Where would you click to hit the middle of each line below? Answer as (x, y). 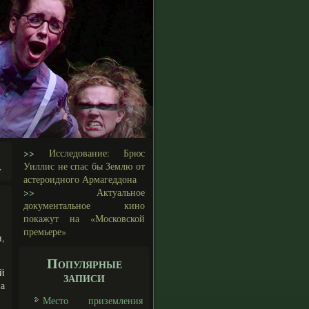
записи (84, 277)
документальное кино (84, 205)
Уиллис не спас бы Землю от (84, 166)
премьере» (45, 231)
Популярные (84, 263)
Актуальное (90, 192)
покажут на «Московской (84, 218)
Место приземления (93, 300)
